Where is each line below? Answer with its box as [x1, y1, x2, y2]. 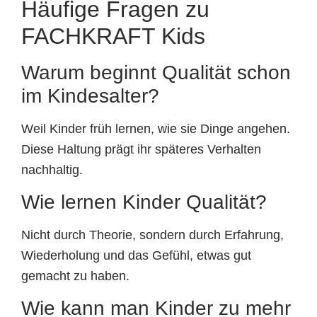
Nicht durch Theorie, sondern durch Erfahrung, [21, 228, 284, 243]
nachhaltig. [21, 162, 83, 177]
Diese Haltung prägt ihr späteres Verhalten [21, 142, 261, 156]
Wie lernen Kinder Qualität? [21, 191, 267, 214]
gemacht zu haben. [21, 269, 129, 284]
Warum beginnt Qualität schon [21, 61, 291, 83]
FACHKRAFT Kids [21, 23, 205, 49]
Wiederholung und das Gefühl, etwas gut [21, 248, 251, 263]
